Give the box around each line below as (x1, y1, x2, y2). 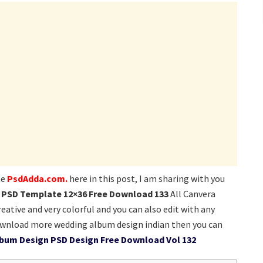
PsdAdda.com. (7, 173, 68, 185)
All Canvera (170, 188, 215, 200)
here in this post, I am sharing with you (69, 173, 225, 185)
